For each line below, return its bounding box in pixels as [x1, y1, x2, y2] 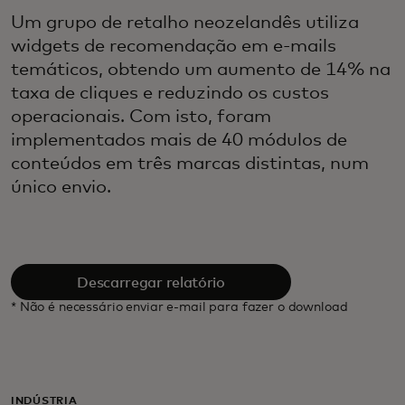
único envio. [11, 178, 111, 197]
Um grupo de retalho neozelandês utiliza [11, 14, 359, 33]
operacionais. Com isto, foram [11, 108, 271, 127]
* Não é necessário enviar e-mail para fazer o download [11, 301, 348, 315]
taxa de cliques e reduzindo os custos [11, 84, 329, 103]
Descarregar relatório [77, 275, 225, 290]
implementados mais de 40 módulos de [11, 131, 347, 150]
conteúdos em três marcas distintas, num [11, 155, 369, 174]
